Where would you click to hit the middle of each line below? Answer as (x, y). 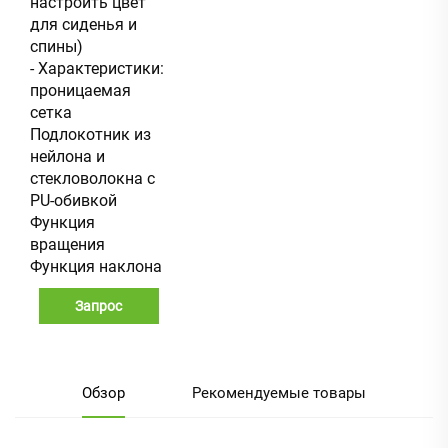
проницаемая (80, 90)
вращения (67, 244)
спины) (56, 46)
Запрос (99, 305)
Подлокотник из (90, 134)
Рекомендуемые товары (279, 392)
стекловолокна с (92, 178)
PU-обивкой (73, 200)
